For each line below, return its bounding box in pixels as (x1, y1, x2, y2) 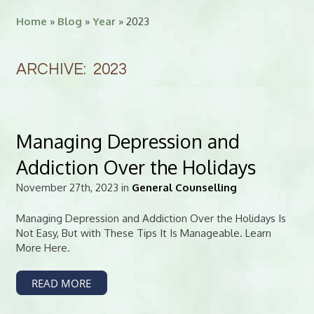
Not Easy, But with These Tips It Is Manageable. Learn (15, 226, 271, 240)
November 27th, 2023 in (15, 181, 132, 194)
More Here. (15, 240, 70, 254)
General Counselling (131, 181, 237, 194)
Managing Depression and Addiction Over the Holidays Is (15, 211, 286, 225)
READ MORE (32, 275, 91, 290)
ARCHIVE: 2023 (15, 61, 127, 78)
